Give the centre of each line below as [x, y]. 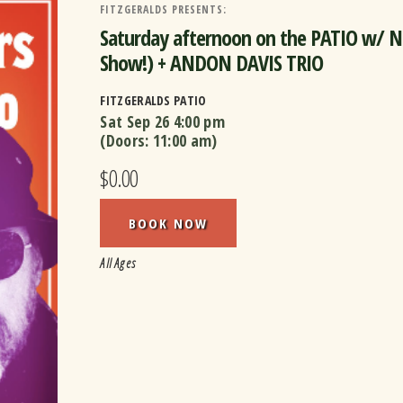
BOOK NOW [169, 223]
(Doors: [126, 140]
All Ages [118, 263]
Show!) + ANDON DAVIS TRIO [212, 63]
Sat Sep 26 [135, 121]
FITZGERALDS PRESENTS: [164, 9]
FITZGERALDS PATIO [153, 100]
